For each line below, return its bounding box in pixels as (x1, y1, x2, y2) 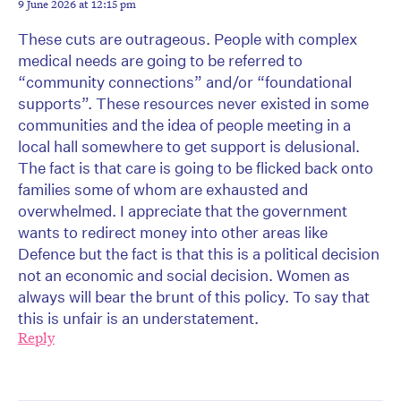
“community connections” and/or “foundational (18, 73, 352, 92)
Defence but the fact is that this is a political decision (18, 244, 380, 264)
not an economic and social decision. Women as (18, 266, 350, 286)
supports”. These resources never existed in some (18, 94, 369, 114)
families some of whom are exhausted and (18, 180, 308, 200)
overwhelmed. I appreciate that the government (18, 201, 347, 221)
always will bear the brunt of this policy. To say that (18, 287, 370, 307)
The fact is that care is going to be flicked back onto (18, 158, 373, 178)
